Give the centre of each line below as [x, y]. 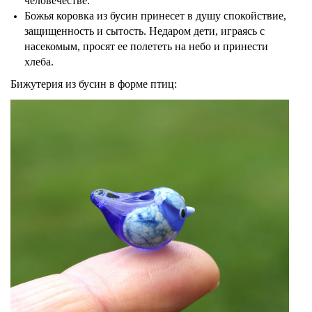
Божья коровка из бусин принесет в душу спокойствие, [155, 16]
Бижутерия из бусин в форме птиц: [94, 84]
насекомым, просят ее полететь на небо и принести [146, 47]
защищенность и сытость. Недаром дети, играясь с [145, 31]
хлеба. [39, 62]
